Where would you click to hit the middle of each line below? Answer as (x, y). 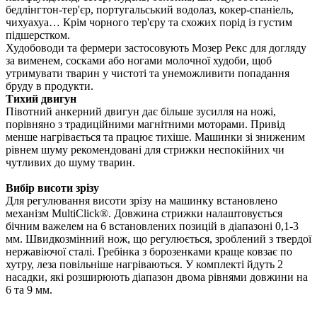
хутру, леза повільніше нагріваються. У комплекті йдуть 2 (144, 264)
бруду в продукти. (50, 86)
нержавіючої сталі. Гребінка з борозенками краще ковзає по (149, 252)
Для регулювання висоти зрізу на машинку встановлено (142, 201)
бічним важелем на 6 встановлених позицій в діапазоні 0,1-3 (152, 226)
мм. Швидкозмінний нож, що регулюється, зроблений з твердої (158, 239)
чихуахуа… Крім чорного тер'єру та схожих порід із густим (149, 22)
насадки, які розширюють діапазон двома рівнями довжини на (157, 277)
